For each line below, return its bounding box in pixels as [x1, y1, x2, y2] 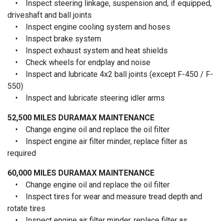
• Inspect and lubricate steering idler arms [7, 93, 165, 103]
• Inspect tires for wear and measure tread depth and [7, 191, 202, 201]
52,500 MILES [7, 112, 58, 122]
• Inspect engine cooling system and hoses [7, 22, 170, 32]
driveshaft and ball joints [7, 10, 92, 20]
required [7, 148, 36, 158]
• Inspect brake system [7, 34, 101, 43]
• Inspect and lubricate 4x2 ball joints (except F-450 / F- [7, 69, 213, 79]
